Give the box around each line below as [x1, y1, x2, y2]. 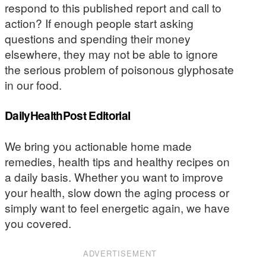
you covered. [5, 214, 71, 231]
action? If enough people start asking [5, 14, 194, 31]
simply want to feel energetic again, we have [5, 199, 230, 216]
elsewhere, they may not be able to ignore [5, 45, 218, 62]
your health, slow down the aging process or [5, 183, 229, 200]
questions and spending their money [5, 30, 191, 46]
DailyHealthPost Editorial [5, 107, 131, 124]
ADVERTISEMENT [83, 247, 157, 259]
